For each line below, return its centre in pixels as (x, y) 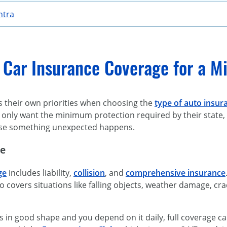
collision (89, 173)
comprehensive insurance (176, 173)
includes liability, (40, 173)
